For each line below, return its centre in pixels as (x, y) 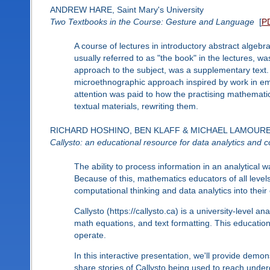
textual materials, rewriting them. (136, 106)
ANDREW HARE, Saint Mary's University (127, 9)
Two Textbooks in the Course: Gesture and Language (152, 21)
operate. (90, 235)
